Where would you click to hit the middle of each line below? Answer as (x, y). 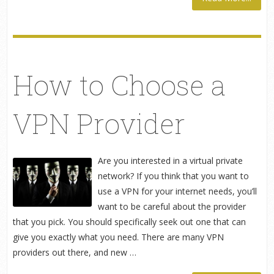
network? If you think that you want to (173, 176)
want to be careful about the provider (172, 206)
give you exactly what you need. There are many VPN (118, 237)
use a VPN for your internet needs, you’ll (177, 191)
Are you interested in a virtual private (170, 160)
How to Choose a (119, 84)
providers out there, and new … (74, 252)
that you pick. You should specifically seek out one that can (129, 221)
